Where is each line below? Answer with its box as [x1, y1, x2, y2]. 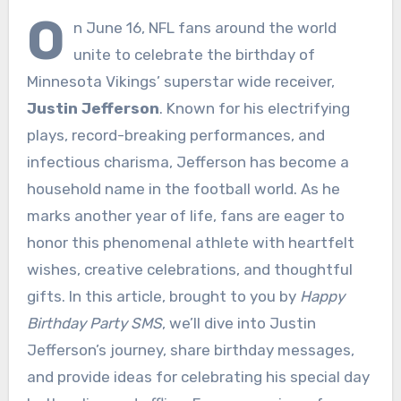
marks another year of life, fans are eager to [26, 206, 345, 225]
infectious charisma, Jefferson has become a [26, 152, 349, 171]
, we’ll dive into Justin [161, 313, 316, 332]
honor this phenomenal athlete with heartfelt [26, 233, 354, 252]
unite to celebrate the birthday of [73, 45, 315, 64]
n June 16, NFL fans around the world [73, 18, 337, 37]
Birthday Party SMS [26, 313, 162, 332]
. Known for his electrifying [158, 98, 350, 117]
